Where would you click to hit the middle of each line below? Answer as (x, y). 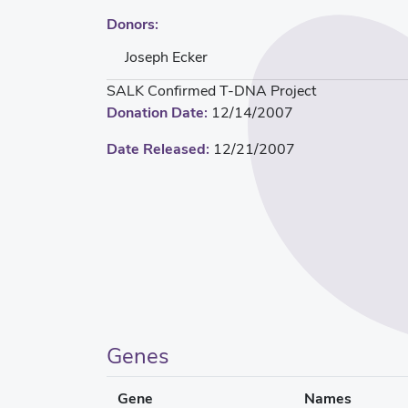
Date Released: (158, 149)
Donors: (133, 24)
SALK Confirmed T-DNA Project (211, 91)
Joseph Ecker (166, 57)
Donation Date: (157, 112)
